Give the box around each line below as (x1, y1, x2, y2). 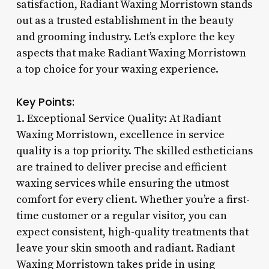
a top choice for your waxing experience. (16, 62, 219, 76)
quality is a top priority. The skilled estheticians (16, 144, 253, 158)
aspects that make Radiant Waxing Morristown (16, 46, 246, 60)
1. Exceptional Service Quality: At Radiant (16, 111, 221, 125)
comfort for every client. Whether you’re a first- (16, 192, 250, 207)
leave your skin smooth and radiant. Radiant (16, 241, 235, 255)
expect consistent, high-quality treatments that (16, 225, 249, 239)
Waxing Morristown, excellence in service (16, 127, 225, 142)
